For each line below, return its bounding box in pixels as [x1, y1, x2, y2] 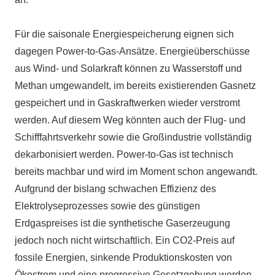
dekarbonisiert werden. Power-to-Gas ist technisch [15, 149, 233, 160]
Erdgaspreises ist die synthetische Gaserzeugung [15, 217, 230, 228]
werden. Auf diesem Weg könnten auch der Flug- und [15, 114, 246, 125]
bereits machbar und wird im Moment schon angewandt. [15, 166, 257, 177]
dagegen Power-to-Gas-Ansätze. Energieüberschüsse [15, 45, 250, 56]
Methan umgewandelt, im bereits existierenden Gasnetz [15, 80, 256, 91]
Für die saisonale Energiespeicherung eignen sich [15, 28, 234, 39]
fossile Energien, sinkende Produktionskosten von [15, 252, 232, 263]
